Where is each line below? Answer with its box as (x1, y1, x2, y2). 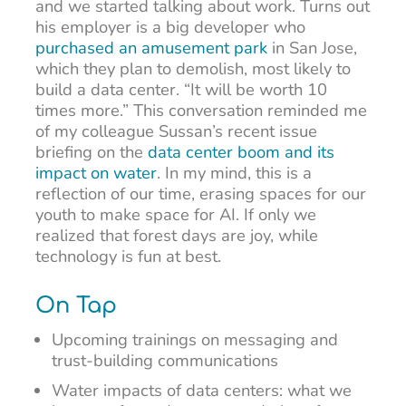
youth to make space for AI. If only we (34, 202, 316, 226)
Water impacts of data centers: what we (52, 378, 353, 401)
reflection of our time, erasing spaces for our (34, 181, 366, 205)
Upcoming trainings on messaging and (52, 328, 339, 352)
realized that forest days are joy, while (34, 223, 318, 246)
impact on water (34, 160, 157, 184)
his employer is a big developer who (34, 14, 305, 38)
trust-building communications (52, 349, 279, 372)
